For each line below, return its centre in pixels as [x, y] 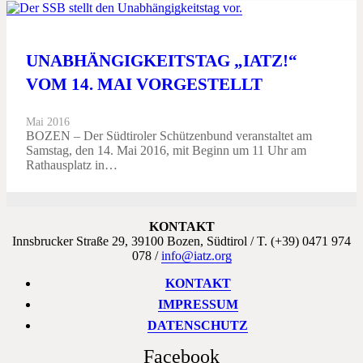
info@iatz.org [196, 256]
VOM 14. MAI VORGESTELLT [144, 84]
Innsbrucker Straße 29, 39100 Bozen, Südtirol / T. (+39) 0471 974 [181, 241]
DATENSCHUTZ [198, 326]
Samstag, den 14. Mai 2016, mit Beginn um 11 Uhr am [166, 151]
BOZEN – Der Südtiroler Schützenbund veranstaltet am [169, 136]
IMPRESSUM [198, 305]
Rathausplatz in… [72, 165]
